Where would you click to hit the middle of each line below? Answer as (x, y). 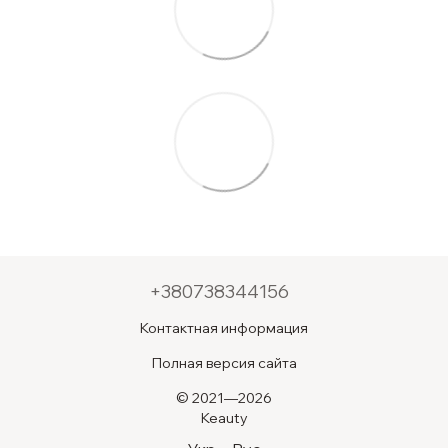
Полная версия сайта (224, 363)
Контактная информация (224, 328)
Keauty (224, 418)
